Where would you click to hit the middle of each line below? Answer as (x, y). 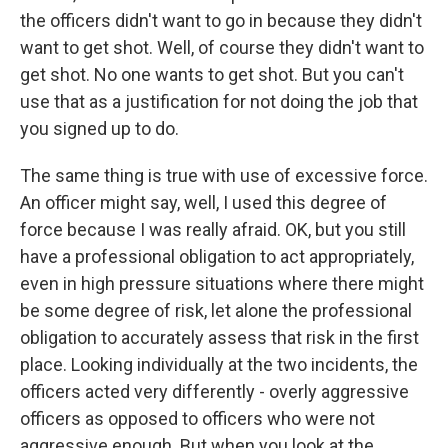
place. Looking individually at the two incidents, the (219, 364)
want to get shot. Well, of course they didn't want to (222, 47)
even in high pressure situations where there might (222, 283)
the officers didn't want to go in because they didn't (221, 20)
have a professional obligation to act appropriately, (217, 256)
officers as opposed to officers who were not (197, 418)
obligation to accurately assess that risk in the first (219, 337)
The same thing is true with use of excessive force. (224, 175)
